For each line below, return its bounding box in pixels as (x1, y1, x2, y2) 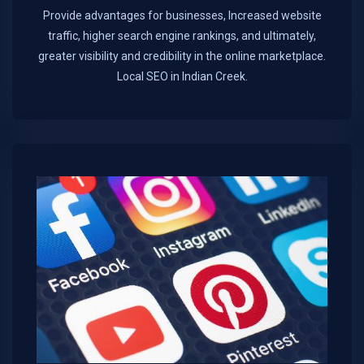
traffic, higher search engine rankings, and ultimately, (48, 29, 316, 43)
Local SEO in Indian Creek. (116, 70, 248, 84)
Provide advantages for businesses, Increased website (42, 9, 322, 23)
